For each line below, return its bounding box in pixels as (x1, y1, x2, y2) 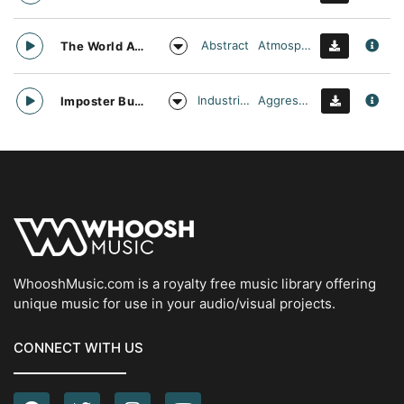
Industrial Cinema (240, 93, 251, 107)
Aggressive (298, 93, 309, 107)
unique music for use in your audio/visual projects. (14, 294, 335, 312)
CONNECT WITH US (14, 338, 143, 356)
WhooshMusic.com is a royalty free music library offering (14, 274, 376, 292)
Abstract (201, 38, 250, 52)
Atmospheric (301, 38, 312, 52)
